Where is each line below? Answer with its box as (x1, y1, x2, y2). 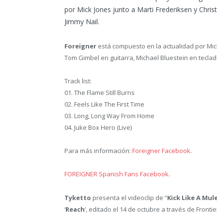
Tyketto (64, 193, 91, 202)
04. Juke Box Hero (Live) (64, 123, 132, 132)
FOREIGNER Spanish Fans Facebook (64, 170, 169, 179)
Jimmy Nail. (64, 17, 99, 26)
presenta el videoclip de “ (91, 193, 167, 202)
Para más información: (64, 146, 132, 155)
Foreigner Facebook (132, 146, 190, 155)
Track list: (64, 77, 92, 86)
